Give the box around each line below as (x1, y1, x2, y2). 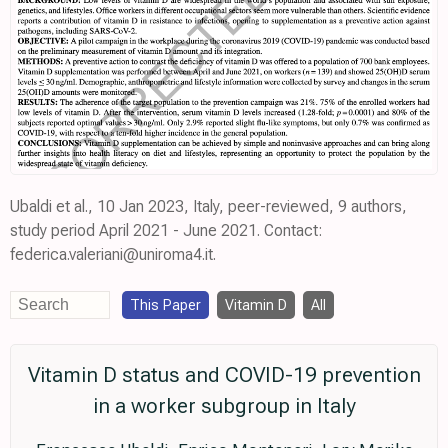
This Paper (130, 296, 201, 315)
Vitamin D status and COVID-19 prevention (27, 363, 421, 388)
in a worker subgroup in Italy (93, 394, 355, 419)
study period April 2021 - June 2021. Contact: (10, 221, 322, 241)
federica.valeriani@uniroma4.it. (10, 245, 216, 265)
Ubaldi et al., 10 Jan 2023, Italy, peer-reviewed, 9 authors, (10, 197, 407, 217)
